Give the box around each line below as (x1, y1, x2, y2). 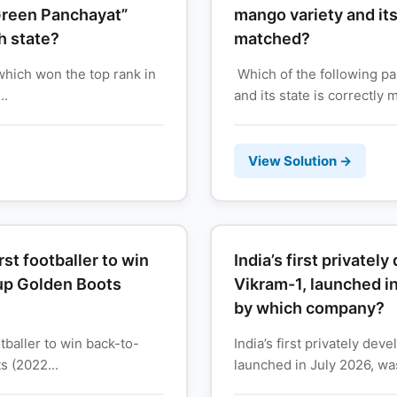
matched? (233, 29, 310, 49)
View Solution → (247, 152, 352, 170)
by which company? (233, 299, 385, 318)
